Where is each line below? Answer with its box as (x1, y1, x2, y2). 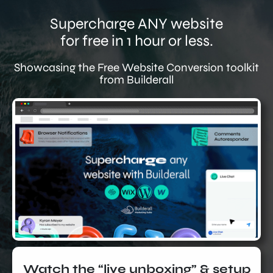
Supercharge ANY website (50, 15, 223, 33)
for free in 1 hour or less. (60, 32, 213, 50)
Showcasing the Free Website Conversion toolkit (14, 60, 259, 74)
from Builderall (99, 73, 174, 87)
